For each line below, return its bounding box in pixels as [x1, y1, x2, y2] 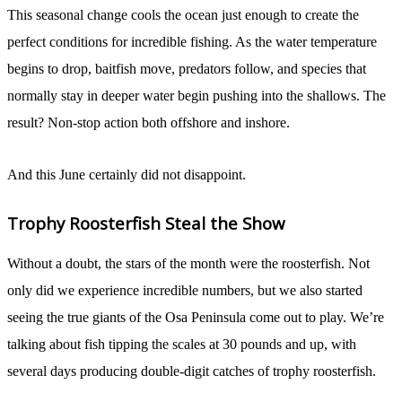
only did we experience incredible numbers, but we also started [7, 283, 363, 299]
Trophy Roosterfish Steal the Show [7, 212, 285, 235]
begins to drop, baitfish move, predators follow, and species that [7, 61, 366, 77]
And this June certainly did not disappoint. [7, 167, 246, 183]
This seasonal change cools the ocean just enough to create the [7, 7, 359, 23]
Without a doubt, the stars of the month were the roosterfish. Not [7, 256, 370, 272]
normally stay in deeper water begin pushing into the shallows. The [7, 88, 386, 104]
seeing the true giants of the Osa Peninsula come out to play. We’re [7, 310, 384, 326]
